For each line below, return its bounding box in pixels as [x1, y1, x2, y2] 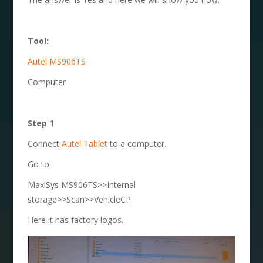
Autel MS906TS [28, 56, 86, 68]
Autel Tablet [62, 138, 108, 150]
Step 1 [28, 117, 55, 129]
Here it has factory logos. [28, 214, 124, 226]
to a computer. [107, 138, 167, 150]
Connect [28, 138, 62, 150]
